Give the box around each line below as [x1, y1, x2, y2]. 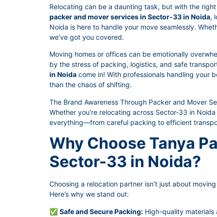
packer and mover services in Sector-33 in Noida [49, 13, 210, 21]
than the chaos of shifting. [49, 80, 132, 89]
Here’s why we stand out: [49, 190, 129, 199]
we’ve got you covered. [49, 33, 124, 41]
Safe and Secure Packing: [60, 207, 143, 216]
